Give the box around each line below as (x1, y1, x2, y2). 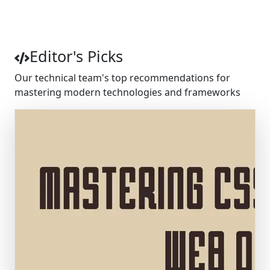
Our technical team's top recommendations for (14, 71, 230, 84)
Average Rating (100, 24, 170, 37)
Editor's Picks (30, 46, 124, 66)
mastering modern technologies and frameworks (14, 85, 240, 99)
